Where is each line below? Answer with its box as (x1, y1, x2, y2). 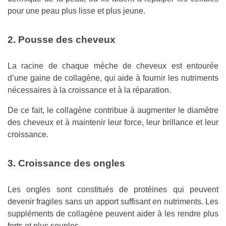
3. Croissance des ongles (8, 158, 125, 169)
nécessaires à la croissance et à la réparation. (8, 86, 171, 95)
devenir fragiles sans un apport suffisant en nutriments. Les (8, 197, 218, 206)
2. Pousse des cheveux (8, 34, 116, 45)
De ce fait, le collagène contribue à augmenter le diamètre (8, 106, 218, 115)
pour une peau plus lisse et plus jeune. (8, 7, 145, 16)
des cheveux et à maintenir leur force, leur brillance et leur (8, 118, 218, 127)
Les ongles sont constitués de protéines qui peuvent (8, 185, 218, 194)
